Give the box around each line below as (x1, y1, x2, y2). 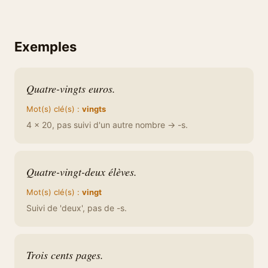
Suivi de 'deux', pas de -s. (26, 203, 127, 213)
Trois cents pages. (26, 248, 103, 262)
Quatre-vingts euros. (26, 81, 115, 96)
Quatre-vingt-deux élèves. (26, 165, 137, 179)
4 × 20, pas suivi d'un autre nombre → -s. (26, 120, 188, 130)
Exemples (14, 39, 77, 54)
